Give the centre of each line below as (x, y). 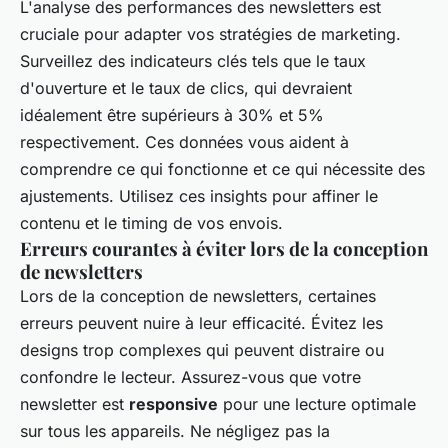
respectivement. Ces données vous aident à (184, 141)
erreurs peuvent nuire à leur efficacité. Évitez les (201, 322)
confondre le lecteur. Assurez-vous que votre (190, 376)
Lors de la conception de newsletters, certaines (198, 295)
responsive (173, 403)
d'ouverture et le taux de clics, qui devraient (186, 87)
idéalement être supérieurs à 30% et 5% (172, 114)
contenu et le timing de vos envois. (151, 222)
